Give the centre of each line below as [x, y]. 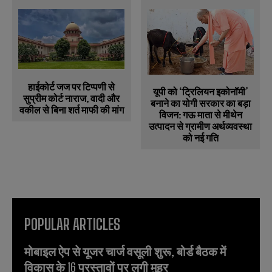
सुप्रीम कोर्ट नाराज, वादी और [72, 98]
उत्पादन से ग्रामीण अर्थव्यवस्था [201, 126]
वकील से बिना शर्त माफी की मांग [71, 110]
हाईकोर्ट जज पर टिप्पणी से [72, 87]
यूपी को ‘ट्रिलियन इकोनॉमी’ [200, 91]
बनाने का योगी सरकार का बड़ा [200, 103]
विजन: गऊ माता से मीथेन [200, 114]
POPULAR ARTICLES [72, 224]
